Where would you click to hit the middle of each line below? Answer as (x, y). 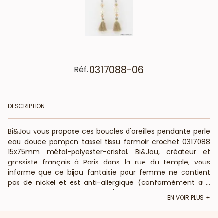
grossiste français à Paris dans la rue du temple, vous (109, 162)
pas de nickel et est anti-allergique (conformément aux (109, 182)
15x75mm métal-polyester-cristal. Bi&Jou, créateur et (109, 152)
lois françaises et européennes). (63, 192)
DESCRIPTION (26, 106)
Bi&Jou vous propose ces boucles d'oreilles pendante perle (109, 131)
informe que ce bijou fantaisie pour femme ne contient (109, 172)
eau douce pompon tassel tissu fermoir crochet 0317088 (109, 141)
